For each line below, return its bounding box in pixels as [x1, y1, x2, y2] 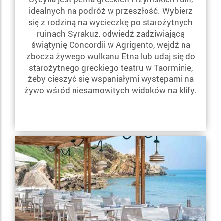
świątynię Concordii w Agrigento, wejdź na [31, 38, 190, 50]
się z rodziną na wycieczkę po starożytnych [28, 16, 193, 28]
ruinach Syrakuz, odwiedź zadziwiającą [37, 27, 184, 39]
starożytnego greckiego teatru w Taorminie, [28, 61, 193, 73]
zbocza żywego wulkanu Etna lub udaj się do [26, 50, 195, 62]
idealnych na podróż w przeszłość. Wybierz [28, 4, 193, 16]
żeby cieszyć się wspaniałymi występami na [27, 73, 194, 84]
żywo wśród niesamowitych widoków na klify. [24, 84, 197, 96]
